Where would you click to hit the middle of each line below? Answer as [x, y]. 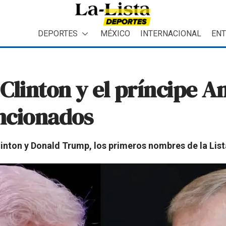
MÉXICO [115, 33]
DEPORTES [58, 33]
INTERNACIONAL [171, 33]
